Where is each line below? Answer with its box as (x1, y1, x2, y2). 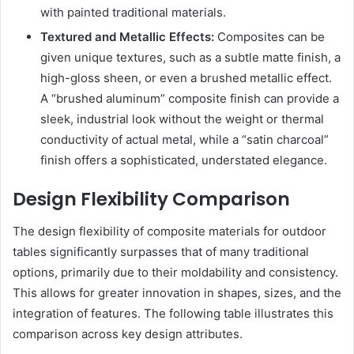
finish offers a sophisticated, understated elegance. (40, 153, 327, 168)
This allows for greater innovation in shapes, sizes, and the (13, 284, 341, 300)
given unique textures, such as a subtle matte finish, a (40, 50, 341, 66)
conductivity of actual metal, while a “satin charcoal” (40, 132, 329, 148)
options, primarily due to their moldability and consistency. (13, 264, 338, 280)
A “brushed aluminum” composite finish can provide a (40, 91, 339, 107)
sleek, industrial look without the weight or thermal (40, 111, 324, 127)
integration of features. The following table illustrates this (13, 305, 333, 321)
